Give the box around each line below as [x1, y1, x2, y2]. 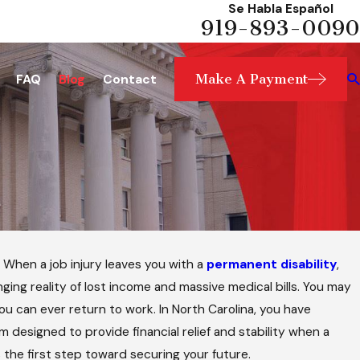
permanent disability [207, 256, 337, 272]
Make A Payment [195, 71, 309, 88]
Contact [103, 71, 157, 88]
